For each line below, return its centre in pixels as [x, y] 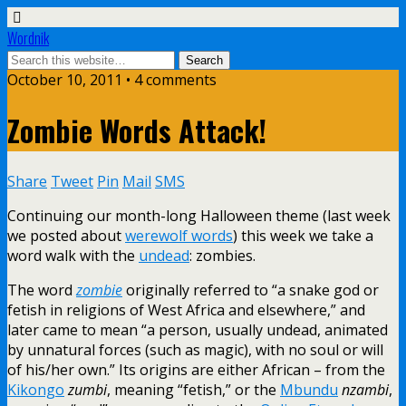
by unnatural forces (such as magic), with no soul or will [195, 349]
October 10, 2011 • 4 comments [112, 80]
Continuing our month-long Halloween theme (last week [199, 215]
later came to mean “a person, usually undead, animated [198, 329]
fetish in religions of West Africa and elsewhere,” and [186, 309]
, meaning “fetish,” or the [193, 389]
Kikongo [36, 389]
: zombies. [222, 255]
